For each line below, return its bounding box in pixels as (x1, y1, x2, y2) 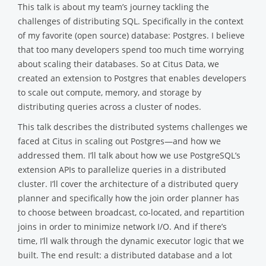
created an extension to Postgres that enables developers (18, 72, 246, 84)
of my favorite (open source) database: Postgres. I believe (18, 30, 245, 42)
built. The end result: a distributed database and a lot (18, 249, 232, 261)
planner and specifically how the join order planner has (18, 192, 239, 204)
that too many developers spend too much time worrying (18, 44, 244, 56)
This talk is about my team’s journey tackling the (18, 1, 209, 13)
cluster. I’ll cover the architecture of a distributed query (18, 178, 238, 190)
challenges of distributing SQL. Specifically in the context (18, 15, 243, 27)
